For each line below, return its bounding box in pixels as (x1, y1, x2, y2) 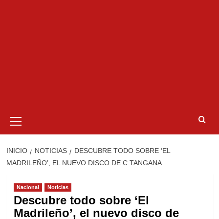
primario (17, 119, 43, 127)
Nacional (16, 184, 39, 190)
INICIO (6, 147, 27, 154)
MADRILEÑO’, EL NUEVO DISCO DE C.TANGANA (6, 159, 162, 167)
